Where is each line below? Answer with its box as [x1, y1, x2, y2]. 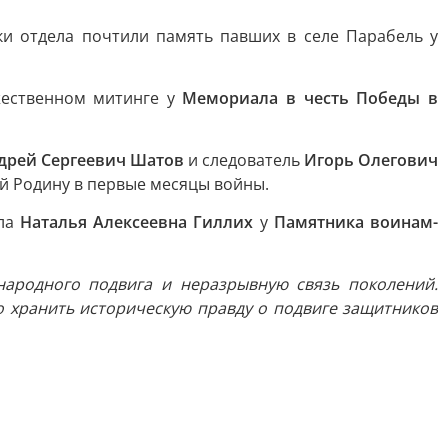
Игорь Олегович [303, 149, 439, 171]
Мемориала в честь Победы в [182, 87, 439, 109]
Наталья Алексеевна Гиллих [20, 211, 260, 233]
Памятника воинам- [273, 211, 438, 233]
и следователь [183, 149, 304, 171]
